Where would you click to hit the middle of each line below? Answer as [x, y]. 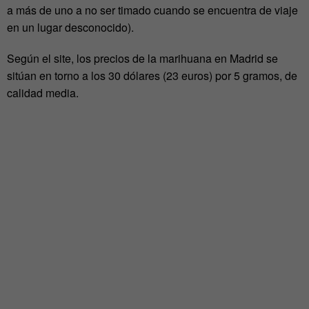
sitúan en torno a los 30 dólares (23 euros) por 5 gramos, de [152, 76]
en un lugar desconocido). [70, 28]
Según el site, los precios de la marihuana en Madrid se [142, 59]
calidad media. [43, 93]
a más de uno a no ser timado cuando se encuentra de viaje [152, 10]
